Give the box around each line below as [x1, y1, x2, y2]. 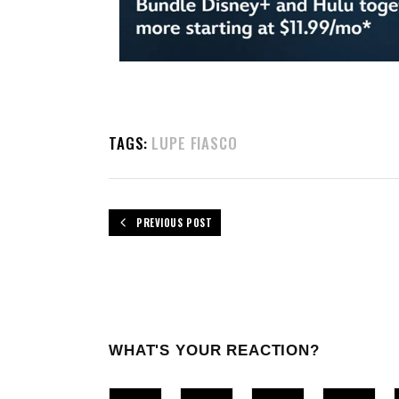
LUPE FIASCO [151, 131, 238, 154]
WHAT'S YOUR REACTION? [109, 341, 320, 359]
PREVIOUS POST [136, 215, 213, 230]
